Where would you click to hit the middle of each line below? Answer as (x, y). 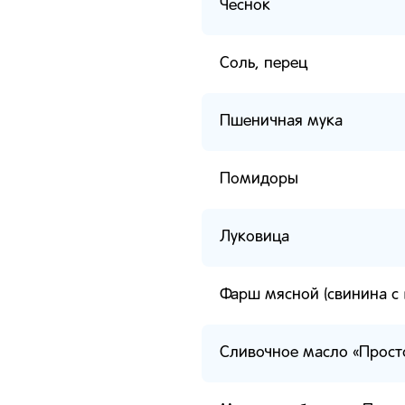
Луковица (254, 237)
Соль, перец (264, 63)
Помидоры (259, 179)
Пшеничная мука (281, 121)
